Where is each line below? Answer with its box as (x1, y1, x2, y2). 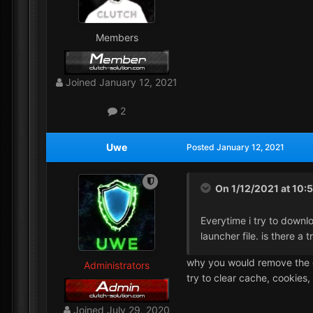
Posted (187, 141, 217, 152)
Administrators (84, 259, 150, 271)
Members (95, 31, 138, 44)
